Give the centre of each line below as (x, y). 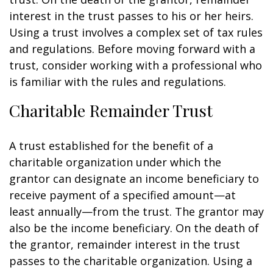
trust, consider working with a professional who (136, 65)
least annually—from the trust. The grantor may (136, 211)
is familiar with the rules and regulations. (118, 82)
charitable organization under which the (115, 162)
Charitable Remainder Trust (111, 110)
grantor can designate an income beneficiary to (134, 179)
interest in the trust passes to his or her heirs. (131, 16)
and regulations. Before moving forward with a (132, 49)
